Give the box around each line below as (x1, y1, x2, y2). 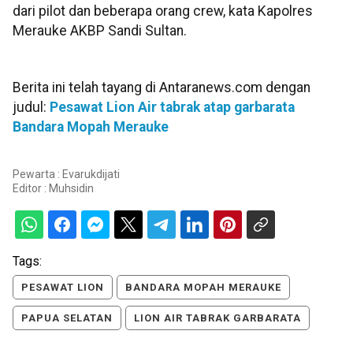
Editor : (13, 182, 49, 195)
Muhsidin (49, 182, 94, 195)
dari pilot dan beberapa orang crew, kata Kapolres (13, 2, 313, 19)
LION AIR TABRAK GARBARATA (134, 312, 301, 325)
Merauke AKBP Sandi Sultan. (13, 22, 187, 39)
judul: (13, 99, 50, 116)
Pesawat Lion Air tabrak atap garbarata (50, 99, 295, 116)
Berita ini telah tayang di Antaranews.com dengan (13, 80, 310, 96)
